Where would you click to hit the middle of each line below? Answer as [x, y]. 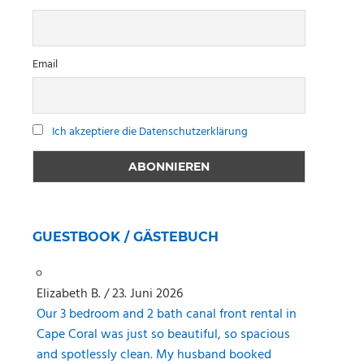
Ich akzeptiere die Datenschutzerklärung [150, 132]
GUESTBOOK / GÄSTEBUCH [126, 236]
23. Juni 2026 [147, 294]
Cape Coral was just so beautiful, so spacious [163, 334]
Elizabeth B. [68, 294]
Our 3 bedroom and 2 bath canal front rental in [166, 314]
